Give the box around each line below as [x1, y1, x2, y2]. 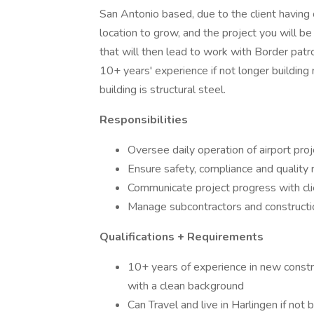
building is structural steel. [100, 82, 226, 97]
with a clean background [128, 278, 244, 294]
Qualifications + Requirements [100, 229, 264, 245]
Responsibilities [100, 112, 188, 128]
